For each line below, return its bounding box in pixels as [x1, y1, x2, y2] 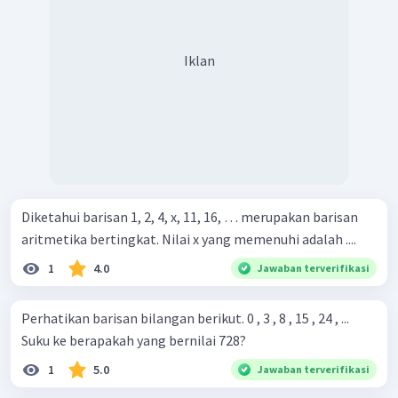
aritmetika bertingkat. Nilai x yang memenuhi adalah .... [21, 230, 356, 249]
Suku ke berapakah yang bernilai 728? [21, 331, 246, 350]
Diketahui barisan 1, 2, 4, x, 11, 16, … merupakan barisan [21, 208, 358, 227]
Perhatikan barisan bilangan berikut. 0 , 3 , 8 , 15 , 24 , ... [21, 309, 247, 328]
